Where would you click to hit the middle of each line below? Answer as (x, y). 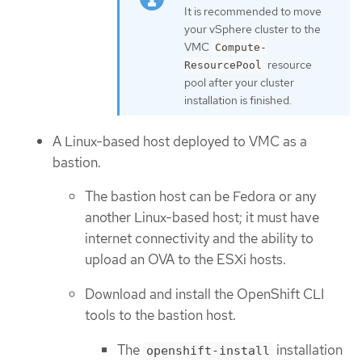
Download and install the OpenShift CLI (204, 295)
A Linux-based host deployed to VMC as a (180, 141)
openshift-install (208, 350)
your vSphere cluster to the (253, 29)
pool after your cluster (239, 83)
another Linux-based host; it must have (202, 218)
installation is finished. (238, 101)
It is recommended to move (253, 12)
